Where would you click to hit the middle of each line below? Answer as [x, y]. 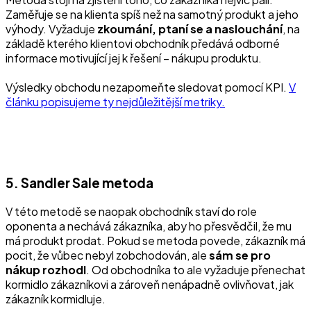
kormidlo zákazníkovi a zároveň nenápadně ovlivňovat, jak [150, 284]
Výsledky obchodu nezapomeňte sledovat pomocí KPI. [147, 87]
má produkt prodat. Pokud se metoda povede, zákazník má [155, 240]
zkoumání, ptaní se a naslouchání [190, 29]
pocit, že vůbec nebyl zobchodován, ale [107, 255]
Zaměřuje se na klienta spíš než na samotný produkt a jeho [152, 15]
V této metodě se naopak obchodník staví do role [131, 211]
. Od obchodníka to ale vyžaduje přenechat [196, 269]
